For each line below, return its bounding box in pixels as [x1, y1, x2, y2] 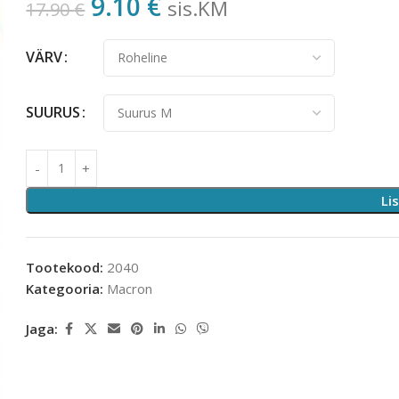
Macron [107, 279, 153, 297]
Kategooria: [26, 279, 104, 297]
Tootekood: [26, 257, 108, 276]
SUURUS [26, 102, 81, 122]
